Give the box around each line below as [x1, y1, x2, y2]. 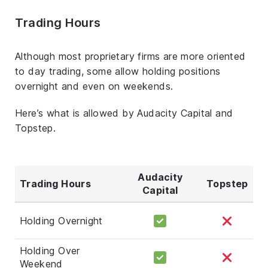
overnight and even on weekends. [15, 80, 173, 92]
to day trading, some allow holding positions [15, 65, 221, 77]
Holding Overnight [20, 214, 103, 227]
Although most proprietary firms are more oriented [15, 50, 246, 62]
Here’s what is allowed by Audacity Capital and [15, 106, 233, 119]
